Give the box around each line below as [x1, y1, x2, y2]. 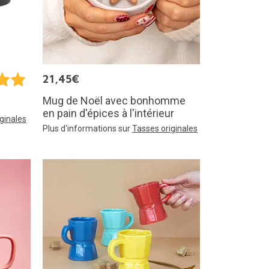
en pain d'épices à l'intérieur [43, 107, 174, 120]
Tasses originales [132, 124, 198, 134]
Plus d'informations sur [43, 124, 132, 134]
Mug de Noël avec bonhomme [43, 94, 186, 107]
